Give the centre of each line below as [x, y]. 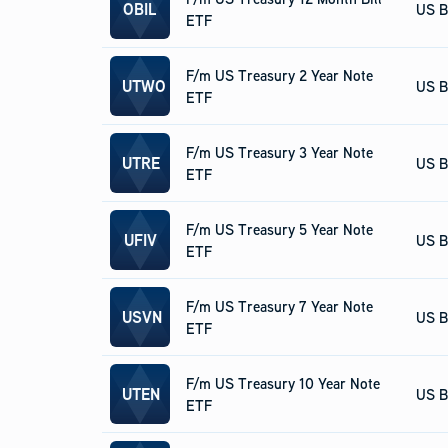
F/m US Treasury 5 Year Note [279, 229]
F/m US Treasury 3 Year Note [279, 152]
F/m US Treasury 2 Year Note [279, 75]
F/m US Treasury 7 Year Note [279, 306]
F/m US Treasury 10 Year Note [283, 383]
